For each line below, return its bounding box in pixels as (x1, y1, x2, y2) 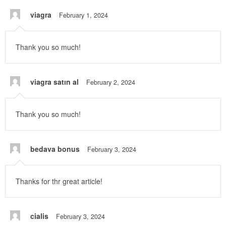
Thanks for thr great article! (16, 176, 102, 187)
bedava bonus (30, 144, 80, 154)
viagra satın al (30, 77, 79, 87)
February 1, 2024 (59, 11, 108, 20)
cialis (30, 211, 48, 221)
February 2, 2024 (86, 78, 135, 87)
